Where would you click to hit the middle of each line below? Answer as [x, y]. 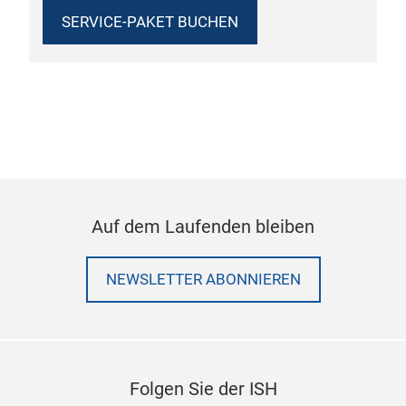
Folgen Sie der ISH [203, 388]
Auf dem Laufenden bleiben [203, 226]
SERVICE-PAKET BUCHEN [150, 22]
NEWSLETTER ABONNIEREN [203, 279]
